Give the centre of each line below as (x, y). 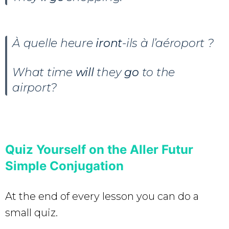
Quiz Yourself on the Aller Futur (99, 149)
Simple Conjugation (64, 166)
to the (158, 72)
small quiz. (31, 212)
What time (44, 72)
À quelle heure (54, 43)
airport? (35, 87)
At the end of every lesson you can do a (102, 196)
